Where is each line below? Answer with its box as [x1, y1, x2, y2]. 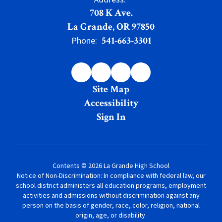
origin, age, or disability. [75, 211, 147, 221]
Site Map [93, 83, 129, 96]
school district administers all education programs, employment [16, 181, 206, 191]
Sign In [96, 111, 126, 123]
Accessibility [83, 97, 139, 110]
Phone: [71, 35, 97, 47]
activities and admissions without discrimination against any [22, 191, 200, 201]
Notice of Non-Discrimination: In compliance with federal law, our [16, 171, 206, 181]
